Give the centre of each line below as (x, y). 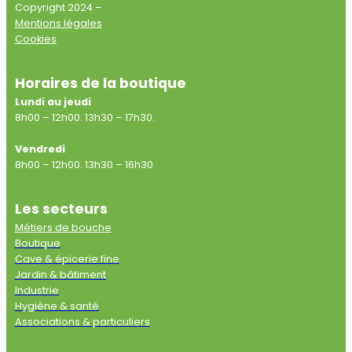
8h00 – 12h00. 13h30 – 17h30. (84, 117)
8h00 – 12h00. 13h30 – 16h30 (84, 165)
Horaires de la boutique (100, 83)
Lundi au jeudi (53, 102)
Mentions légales (58, 23)
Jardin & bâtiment (60, 275)
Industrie (37, 290)
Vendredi (40, 149)
